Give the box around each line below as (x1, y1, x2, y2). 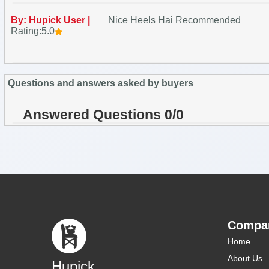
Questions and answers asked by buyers (8, 77, 193, 88)
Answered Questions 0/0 (23, 106, 184, 122)
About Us (228, 253, 263, 263)
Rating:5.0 (11, 25, 55, 36)
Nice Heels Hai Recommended (108, 14, 241, 25)
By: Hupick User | (11, 14, 92, 25)
